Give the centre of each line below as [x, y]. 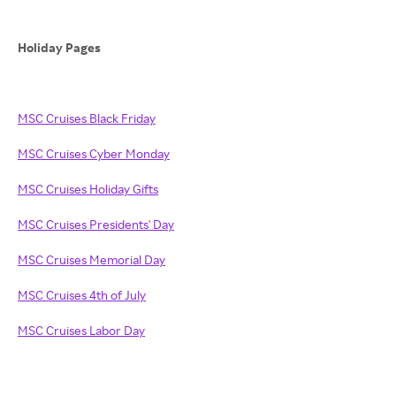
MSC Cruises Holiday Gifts [88, 189]
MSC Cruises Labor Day [81, 330]
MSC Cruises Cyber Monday [94, 153]
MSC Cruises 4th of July [82, 295]
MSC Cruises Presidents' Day [96, 224]
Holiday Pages [61, 47]
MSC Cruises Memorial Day [91, 259]
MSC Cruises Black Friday [87, 118]
